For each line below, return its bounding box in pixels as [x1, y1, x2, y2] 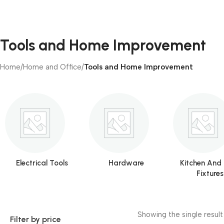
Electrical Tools [16, 158, 68, 167]
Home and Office [23, 62, 81, 71]
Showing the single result [137, 210, 223, 219]
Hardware [108, 158, 144, 167]
